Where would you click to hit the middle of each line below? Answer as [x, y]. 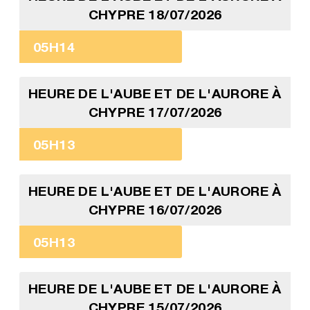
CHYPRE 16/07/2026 [155, 210]
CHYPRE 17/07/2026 [155, 112]
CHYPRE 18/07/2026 [155, 15]
